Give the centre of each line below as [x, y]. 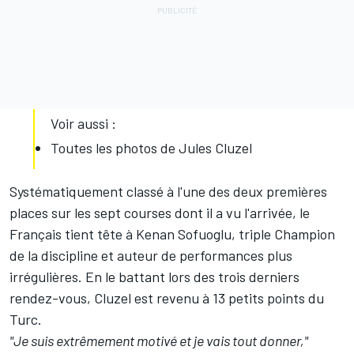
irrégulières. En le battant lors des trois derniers [154, 277]
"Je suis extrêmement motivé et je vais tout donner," [159, 341]
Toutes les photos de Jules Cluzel [151, 148]
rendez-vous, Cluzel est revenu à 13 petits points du [167, 298]
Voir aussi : [83, 124]
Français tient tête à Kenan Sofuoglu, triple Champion [172, 234]
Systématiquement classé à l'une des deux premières [168, 192]
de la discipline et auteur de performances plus [151, 256]
